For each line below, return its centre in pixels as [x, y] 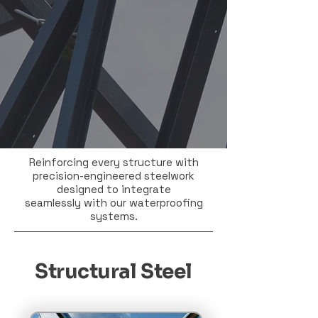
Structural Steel [114, 272]
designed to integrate [114, 189]
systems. [114, 216]
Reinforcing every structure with [114, 162]
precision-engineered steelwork [114, 176]
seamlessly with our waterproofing [114, 203]
